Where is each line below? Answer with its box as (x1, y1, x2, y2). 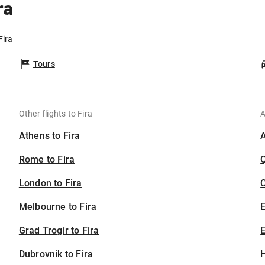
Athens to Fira (18, 130, 80, 142)
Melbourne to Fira (18, 201, 97, 213)
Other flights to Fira (18, 109, 93, 119)
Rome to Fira (18, 154, 75, 166)
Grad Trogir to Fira (18, 225, 99, 237)
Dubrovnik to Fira (18, 248, 93, 260)
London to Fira (18, 177, 82, 189)
